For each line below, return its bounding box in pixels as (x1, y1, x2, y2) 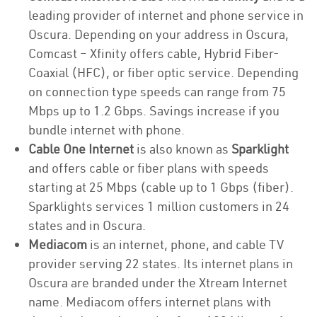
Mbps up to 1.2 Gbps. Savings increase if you (28, 103, 279, 119)
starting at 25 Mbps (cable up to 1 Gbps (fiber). (28, 179, 294, 195)
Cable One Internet (28, 141, 137, 157)
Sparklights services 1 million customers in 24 (28, 198, 289, 214)
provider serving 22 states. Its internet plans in (28, 255, 293, 272)
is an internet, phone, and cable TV (87, 236, 284, 253)
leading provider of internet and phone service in (28, 7, 304, 23)
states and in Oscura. (28, 217, 146, 234)
